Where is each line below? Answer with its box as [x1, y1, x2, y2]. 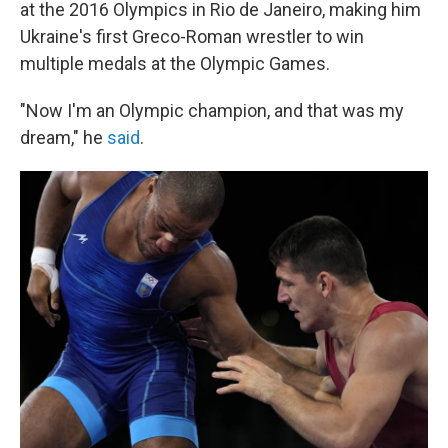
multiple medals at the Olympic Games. [20, 53, 330, 74]
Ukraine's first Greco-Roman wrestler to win [20, 26, 364, 47]
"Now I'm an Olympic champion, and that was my [20, 100, 404, 121]
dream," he [20, 127, 107, 148]
